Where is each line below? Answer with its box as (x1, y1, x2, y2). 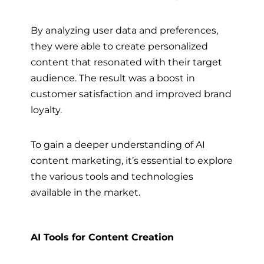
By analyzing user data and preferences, (31, 24, 218, 36)
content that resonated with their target (31, 55, 222, 68)
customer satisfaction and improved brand (31, 87, 232, 100)
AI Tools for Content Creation (31, 232, 174, 243)
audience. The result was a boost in (31, 71, 195, 84)
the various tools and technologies (31, 170, 193, 182)
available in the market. (31, 186, 140, 198)
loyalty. (31, 103, 62, 115)
